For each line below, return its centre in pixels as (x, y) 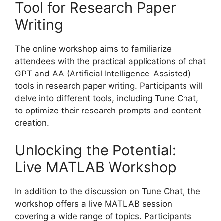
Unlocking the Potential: (95, 150)
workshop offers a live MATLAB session (93, 203)
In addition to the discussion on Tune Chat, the (108, 191)
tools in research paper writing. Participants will (109, 86)
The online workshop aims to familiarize (93, 49)
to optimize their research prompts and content (108, 110)
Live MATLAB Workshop (96, 167)
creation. (32, 123)
